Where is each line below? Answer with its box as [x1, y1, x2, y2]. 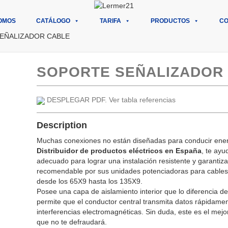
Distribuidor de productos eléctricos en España [36, 147, 202, 155]
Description [36, 120, 87, 131]
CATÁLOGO [36, 17, 70, 25]
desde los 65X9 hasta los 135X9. [36, 177, 142, 186]
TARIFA [100, 17, 121, 25]
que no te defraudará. [36, 218, 107, 226]
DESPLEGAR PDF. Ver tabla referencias [46, 96, 176, 104]
